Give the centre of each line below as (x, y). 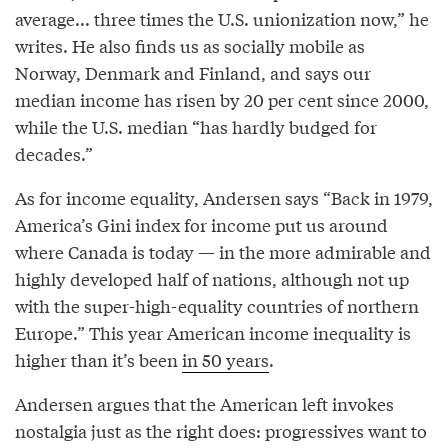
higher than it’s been (98, 359)
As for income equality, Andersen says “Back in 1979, (224, 197)
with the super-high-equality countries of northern (217, 305)
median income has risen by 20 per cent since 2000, (222, 99)
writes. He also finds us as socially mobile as (190, 45)
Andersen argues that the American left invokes (204, 403)
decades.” (54, 153)
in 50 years (225, 359)
